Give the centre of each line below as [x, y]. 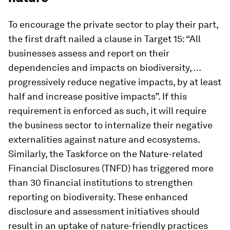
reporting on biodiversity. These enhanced [98, 197]
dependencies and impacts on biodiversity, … [104, 68]
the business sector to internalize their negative [110, 125]
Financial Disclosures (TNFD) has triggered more [111, 168]
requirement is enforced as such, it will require [107, 111]
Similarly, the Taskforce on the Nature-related [106, 154]
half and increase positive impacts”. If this [98, 96]
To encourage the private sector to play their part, [113, 24]
